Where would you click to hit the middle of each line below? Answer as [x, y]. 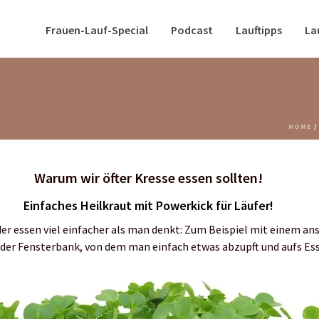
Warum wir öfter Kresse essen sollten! [149, 178]
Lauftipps [259, 30]
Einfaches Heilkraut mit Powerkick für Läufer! [149, 205]
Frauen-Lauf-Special [97, 30]
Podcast [192, 30]
